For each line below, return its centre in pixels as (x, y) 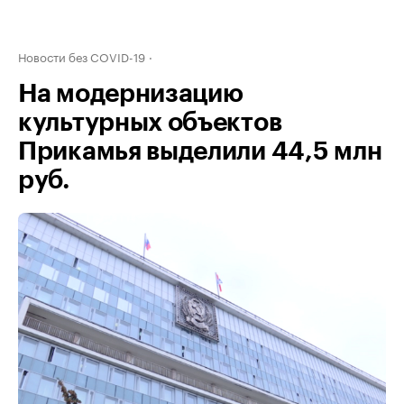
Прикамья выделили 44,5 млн (200, 151)
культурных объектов (150, 123)
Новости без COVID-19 (82, 56)
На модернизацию (131, 94)
